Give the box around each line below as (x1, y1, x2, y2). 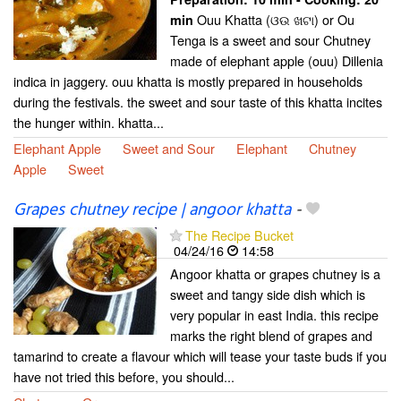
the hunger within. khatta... (13, 113, 164, 132)
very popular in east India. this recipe (170, 305, 379, 325)
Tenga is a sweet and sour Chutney (170, 30, 371, 49)
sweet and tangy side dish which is (170, 285, 365, 304)
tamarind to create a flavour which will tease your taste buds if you (13, 346, 387, 366)
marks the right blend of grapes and (170, 326, 372, 346)
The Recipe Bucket (185, 226, 294, 245)
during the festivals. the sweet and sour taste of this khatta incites (13, 92, 382, 111)
